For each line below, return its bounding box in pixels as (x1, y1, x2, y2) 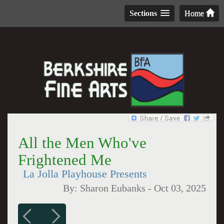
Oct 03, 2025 (154, 183, 206, 193)
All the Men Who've (17, 134, 146, 151)
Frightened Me (17, 151, 111, 168)
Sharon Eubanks (80, 183, 146, 193)
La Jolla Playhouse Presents (22, 168, 147, 180)
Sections (129, 9, 157, 17)
